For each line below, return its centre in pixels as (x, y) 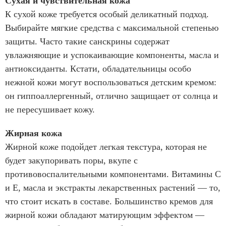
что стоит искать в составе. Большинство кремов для (109, 201)
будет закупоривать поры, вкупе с (71, 160)
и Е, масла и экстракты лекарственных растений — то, (113, 187)
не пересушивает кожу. (50, 109)
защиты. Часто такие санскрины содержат (87, 41)
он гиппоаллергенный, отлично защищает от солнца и (111, 96)
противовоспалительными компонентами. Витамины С (113, 174)
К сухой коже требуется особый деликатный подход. (107, 14)
